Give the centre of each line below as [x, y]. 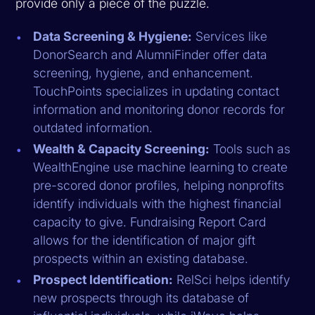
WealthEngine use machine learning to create [161, 167]
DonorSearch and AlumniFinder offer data [150, 54]
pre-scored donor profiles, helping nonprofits [159, 185]
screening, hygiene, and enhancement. [143, 72]
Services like [230, 36]
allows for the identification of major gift [144, 240]
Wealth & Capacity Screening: [122, 148]
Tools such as [250, 148]
